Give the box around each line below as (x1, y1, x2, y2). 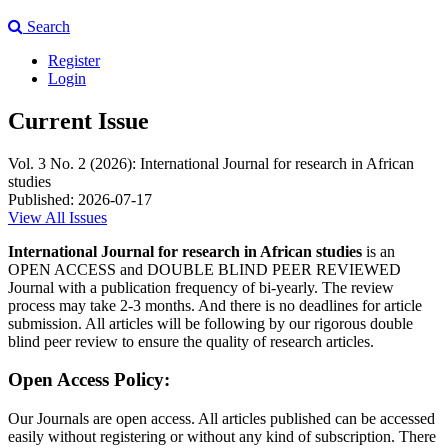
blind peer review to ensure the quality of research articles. (8, 332, 374, 350)
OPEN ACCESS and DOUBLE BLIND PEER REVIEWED (8, 260, 401, 278)
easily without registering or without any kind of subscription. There (8, 428, 436, 446)
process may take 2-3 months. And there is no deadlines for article (8, 296, 422, 314)
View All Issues (8, 208, 107, 226)
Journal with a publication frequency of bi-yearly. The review (8, 278, 394, 296)
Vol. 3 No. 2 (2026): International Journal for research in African (8, 154, 414, 172)
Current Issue (8, 107, 149, 134)
